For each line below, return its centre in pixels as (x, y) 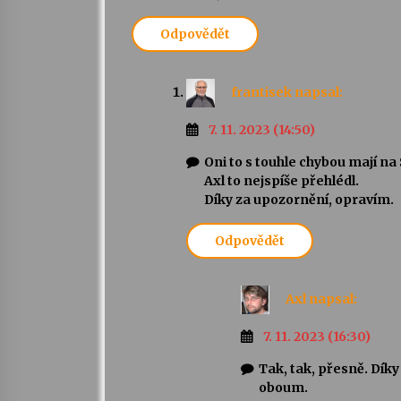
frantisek (261, 92)
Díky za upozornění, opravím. (299, 200)
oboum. (283, 388)
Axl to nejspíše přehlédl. (282, 181)
